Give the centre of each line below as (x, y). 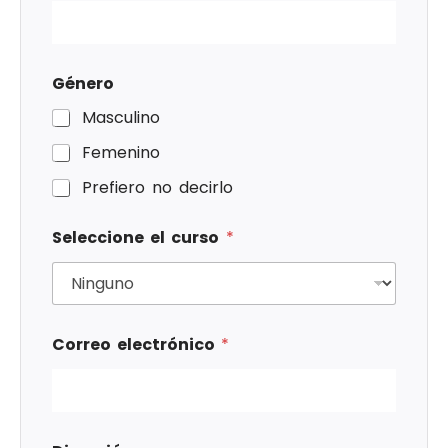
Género (83, 84)
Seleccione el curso (139, 238)
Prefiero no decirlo (158, 188)
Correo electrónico (137, 345)
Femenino (121, 153)
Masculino (121, 118)
